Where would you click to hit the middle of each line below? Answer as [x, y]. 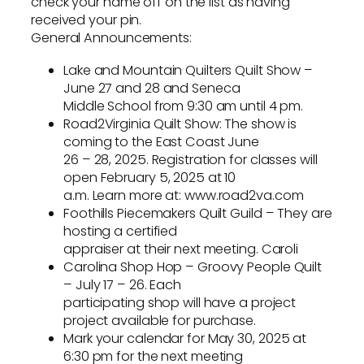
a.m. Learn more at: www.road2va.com [184, 196]
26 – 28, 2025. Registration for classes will [191, 160]
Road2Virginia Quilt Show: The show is [180, 124]
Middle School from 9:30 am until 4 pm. [184, 106]
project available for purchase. [160, 321]
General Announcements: [111, 37]
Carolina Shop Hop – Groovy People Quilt [193, 267]
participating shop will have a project [180, 303]
